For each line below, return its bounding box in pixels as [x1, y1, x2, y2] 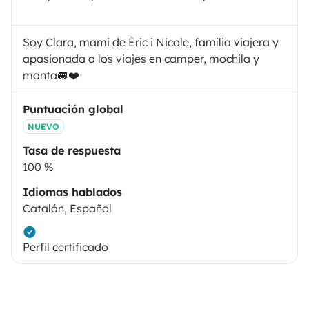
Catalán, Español [23, 201, 112, 215]
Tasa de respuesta [23, 143, 121, 157]
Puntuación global [23, 101, 123, 116]
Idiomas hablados [23, 184, 122, 199]
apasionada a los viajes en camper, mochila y [23, 51, 259, 66]
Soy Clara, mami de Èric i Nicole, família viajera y [23, 34, 279, 49]
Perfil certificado [23, 239, 108, 254]
